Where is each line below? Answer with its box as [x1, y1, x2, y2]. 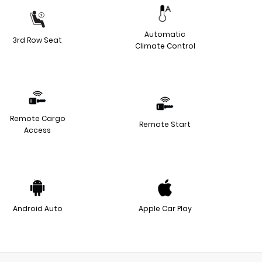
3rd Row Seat [13, 35, 62, 45]
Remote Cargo [9, 113, 65, 123]
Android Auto [12, 203, 63, 213]
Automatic [144, 29, 185, 39]
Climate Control [135, 40, 195, 51]
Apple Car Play [138, 203, 192, 213]
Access [24, 125, 51, 135]
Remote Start [139, 119, 191, 129]
